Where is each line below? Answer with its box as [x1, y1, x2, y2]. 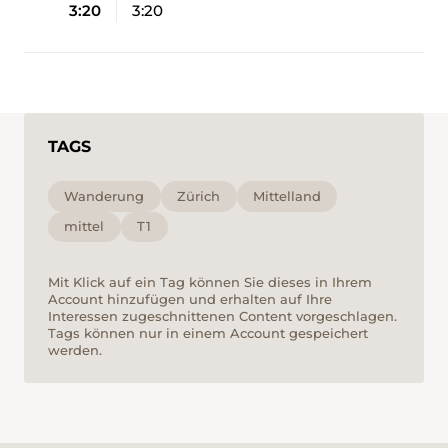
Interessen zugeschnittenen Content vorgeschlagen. [48, 307, 397, 324]
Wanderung [64, 187, 145, 204]
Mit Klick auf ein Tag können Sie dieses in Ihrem [48, 273, 372, 290]
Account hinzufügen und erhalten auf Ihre [48, 290, 332, 307]
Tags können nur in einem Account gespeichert [48, 324, 368, 341]
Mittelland [253, 187, 322, 204]
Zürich [177, 187, 221, 204]
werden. [48, 341, 102, 358]
